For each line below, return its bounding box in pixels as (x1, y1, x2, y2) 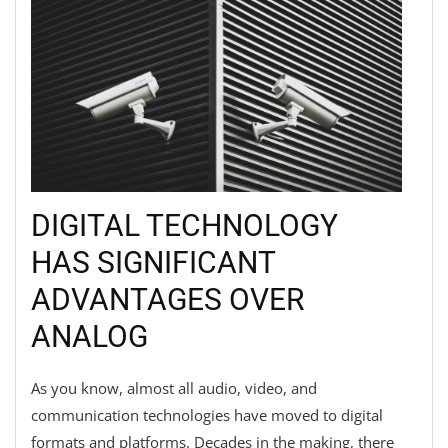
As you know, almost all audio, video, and (31, 378, 317, 399)
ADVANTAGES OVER (31, 282, 304, 318)
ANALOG (31, 319, 155, 355)
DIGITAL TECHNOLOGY (31, 208, 338, 244)
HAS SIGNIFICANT (31, 245, 275, 281)
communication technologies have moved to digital (31, 405, 383, 426)
